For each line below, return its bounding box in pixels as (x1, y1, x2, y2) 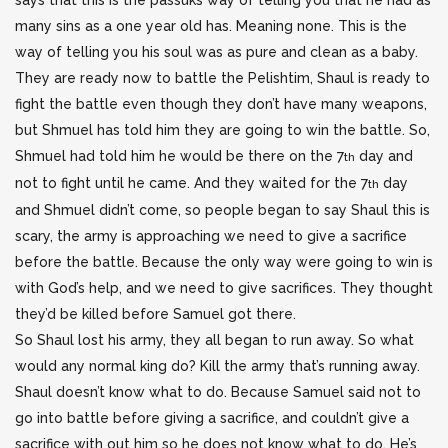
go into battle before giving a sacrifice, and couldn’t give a (15, 410, 409, 426)
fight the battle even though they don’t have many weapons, (15, 96, 427, 112)
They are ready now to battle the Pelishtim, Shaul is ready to (15, 70, 430, 86)
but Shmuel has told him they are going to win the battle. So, (15, 122, 430, 138)
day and (355, 148, 413, 164)
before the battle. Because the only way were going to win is (15, 254, 433, 270)
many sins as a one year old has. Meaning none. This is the (15, 18, 407, 34)
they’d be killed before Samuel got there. (15, 306, 296, 322)
